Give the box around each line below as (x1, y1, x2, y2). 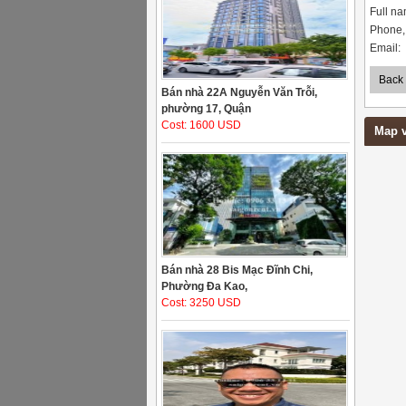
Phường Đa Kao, (161, 280, 247, 293)
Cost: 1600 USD (161, 119, 241, 131)
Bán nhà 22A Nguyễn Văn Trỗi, (161, 86, 317, 99)
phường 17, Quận (161, 102, 251, 115)
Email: (370, 42, 401, 54)
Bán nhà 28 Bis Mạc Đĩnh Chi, (161, 264, 313, 276)
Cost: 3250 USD (161, 296, 241, 309)
